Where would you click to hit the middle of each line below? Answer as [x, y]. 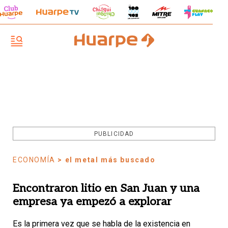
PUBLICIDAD [114, 134]
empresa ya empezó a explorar [92, 202]
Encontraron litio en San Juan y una [106, 188]
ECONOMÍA [34, 160]
